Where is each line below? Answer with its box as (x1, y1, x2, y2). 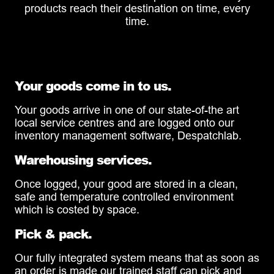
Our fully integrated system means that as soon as (15, 251, 259, 264)
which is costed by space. (15, 202, 139, 216)
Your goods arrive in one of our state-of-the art (15, 103, 239, 116)
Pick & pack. (15, 224, 92, 242)
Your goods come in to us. (15, 76, 171, 94)
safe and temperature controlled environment (15, 190, 234, 203)
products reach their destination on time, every (24, 1, 250, 15)
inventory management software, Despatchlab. (15, 128, 242, 142)
